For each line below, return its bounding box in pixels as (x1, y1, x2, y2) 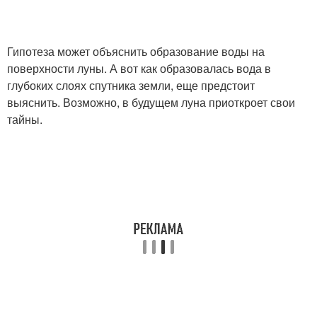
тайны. (7, 110, 42, 127)
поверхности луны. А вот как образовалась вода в (7, 59, 271, 76)
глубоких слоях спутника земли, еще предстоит (7, 76, 255, 93)
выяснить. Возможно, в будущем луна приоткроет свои (7, 93, 295, 110)
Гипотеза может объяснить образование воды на (7, 42, 265, 59)
